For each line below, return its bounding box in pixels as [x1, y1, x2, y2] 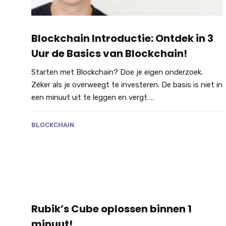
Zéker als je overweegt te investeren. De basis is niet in [31, 80, 222, 90]
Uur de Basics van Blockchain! [31, 46, 187, 61]
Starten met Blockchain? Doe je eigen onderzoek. [31, 68, 203, 77]
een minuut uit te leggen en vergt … [31, 93, 154, 102]
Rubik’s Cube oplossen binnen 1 [31, 201, 192, 216]
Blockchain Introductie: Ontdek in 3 [31, 31, 213, 46]
